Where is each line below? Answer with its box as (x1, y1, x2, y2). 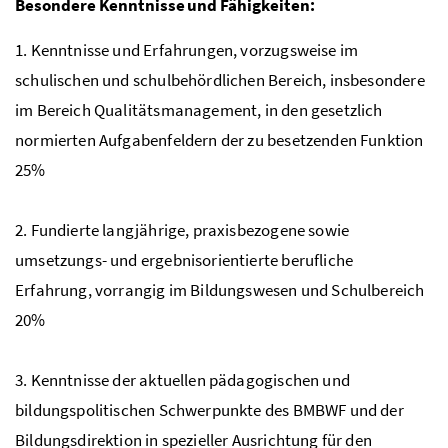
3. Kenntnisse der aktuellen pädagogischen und (15, 368, 350, 391)
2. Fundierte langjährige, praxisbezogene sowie (15, 218, 350, 241)
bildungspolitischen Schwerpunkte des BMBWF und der (15, 398, 404, 421)
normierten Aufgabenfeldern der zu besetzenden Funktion (15, 128, 424, 151)
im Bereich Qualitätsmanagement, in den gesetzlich (15, 98, 383, 121)
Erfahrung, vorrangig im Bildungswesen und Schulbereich (15, 278, 425, 301)
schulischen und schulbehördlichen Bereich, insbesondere (15, 68, 425, 91)
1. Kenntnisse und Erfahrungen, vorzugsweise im (15, 38, 359, 61)
